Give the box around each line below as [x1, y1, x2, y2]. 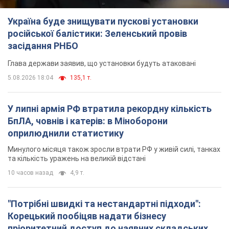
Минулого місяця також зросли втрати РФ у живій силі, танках [8, 145, 220, 154]
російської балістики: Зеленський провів [8, 28, 187, 39]
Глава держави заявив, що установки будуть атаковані [8, 59, 196, 68]
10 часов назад [8, 169, 53, 177]
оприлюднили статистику [8, 128, 124, 139]
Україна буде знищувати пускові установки [8, 16, 198, 27]
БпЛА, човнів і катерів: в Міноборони [8, 116, 168, 127]
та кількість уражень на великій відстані [8, 154, 146, 163]
